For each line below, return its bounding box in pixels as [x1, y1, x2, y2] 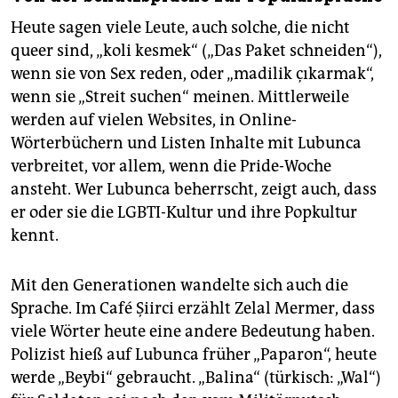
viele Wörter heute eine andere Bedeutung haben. [11, 321, 375, 341]
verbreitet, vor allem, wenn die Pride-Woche [11, 155, 331, 176]
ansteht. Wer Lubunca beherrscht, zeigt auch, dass [11, 179, 377, 199]
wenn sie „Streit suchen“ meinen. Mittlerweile [11, 86, 349, 107]
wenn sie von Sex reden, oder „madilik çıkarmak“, [11, 63, 374, 84]
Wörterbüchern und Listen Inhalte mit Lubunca [11, 132, 362, 153]
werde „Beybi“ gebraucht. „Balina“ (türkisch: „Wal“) [11, 367, 381, 387]
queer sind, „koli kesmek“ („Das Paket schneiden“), [11, 40, 382, 60]
